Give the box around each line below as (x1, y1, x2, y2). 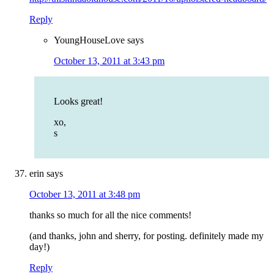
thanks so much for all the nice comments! (29, 210, 191, 221)
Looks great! (54, 96, 103, 107)
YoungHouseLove (54, 35, 125, 46)
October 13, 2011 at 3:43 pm (54, 56, 165, 67)
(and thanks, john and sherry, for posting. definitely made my (29, 231, 264, 242)
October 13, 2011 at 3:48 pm (29, 189, 140, 200)
